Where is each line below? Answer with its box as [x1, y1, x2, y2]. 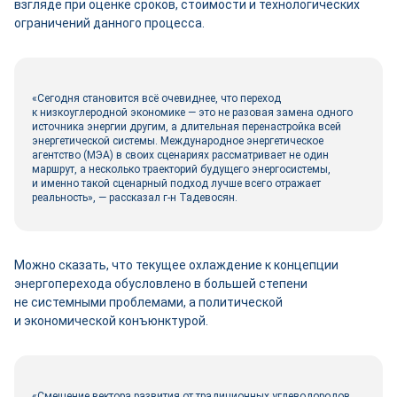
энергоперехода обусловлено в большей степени [14, 276, 307, 291]
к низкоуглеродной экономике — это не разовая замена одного [32, 106, 353, 119]
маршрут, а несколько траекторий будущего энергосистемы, [32, 163, 331, 175]
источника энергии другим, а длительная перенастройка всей [32, 121, 341, 133]
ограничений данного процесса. [14, 16, 205, 30]
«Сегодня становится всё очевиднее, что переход [32, 92, 281, 105]
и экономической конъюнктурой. [14, 314, 208, 328]
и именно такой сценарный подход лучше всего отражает [32, 177, 321, 190]
